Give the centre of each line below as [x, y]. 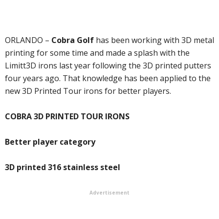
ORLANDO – [28, 40]
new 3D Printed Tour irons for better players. [88, 91]
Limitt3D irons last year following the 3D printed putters [108, 66]
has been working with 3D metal [154, 40]
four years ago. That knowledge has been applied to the [108, 78]
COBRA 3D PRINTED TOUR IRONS [67, 116]
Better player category [50, 142]
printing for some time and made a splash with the [97, 53]
